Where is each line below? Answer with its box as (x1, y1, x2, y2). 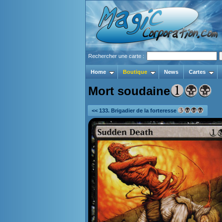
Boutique (123, 69, 147, 75)
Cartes (189, 69, 206, 75)
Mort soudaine (88, 84, 170, 98)
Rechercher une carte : (88, 53, 146, 59)
